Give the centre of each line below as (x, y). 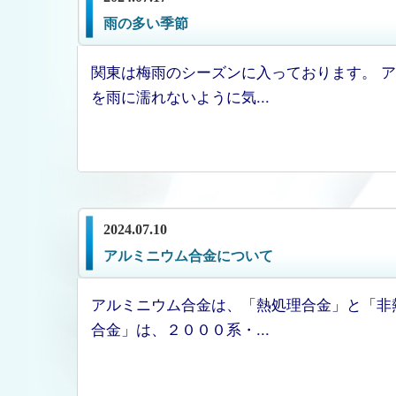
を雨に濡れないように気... (180, 96)
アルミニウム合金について (188, 256)
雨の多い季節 (146, 23)
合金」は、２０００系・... (180, 328)
